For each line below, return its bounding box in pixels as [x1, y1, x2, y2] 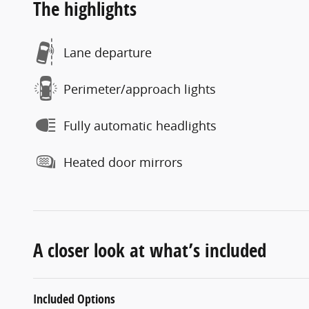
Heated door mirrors [63, 153, 183, 170]
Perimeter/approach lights [63, 80, 216, 97]
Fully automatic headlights [63, 117, 217, 134]
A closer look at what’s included [33, 237, 266, 263]
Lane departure [63, 43, 152, 61]
